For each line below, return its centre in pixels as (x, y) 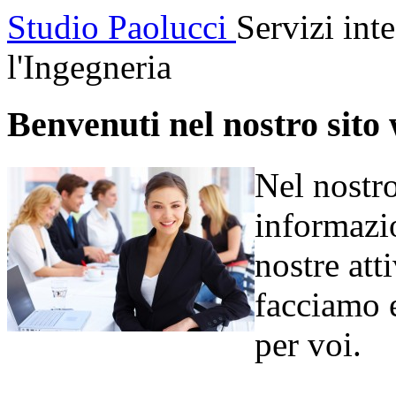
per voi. (308, 345)
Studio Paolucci (122, 27)
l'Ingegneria (89, 67)
